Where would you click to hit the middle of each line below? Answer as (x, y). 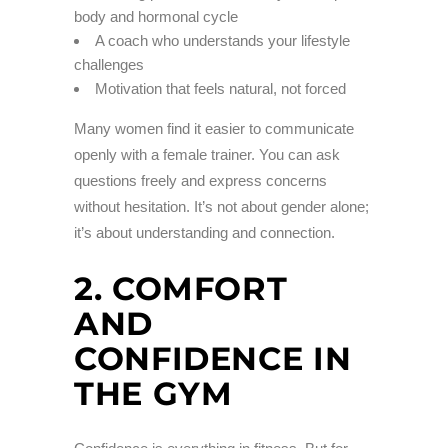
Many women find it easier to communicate (214, 129)
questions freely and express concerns (200, 181)
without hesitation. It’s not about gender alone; (221, 207)
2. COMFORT (181, 289)
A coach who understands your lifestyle (222, 41)
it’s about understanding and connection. (204, 233)
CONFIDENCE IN (213, 359)
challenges (109, 65)
